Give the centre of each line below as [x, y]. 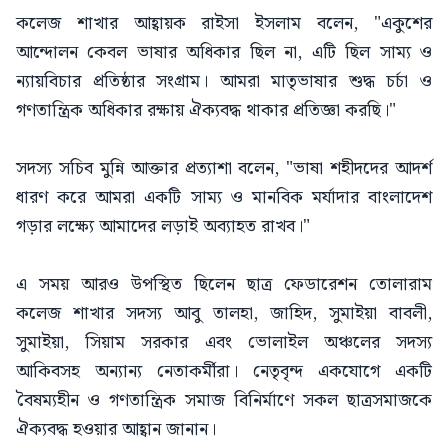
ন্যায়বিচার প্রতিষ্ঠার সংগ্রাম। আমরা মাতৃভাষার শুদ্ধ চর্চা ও [224, 81]
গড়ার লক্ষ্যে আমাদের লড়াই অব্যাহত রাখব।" [163, 226]
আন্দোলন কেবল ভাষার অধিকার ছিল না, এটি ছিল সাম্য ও [224, 52]
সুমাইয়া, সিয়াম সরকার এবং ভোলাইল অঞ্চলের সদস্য [224, 342]
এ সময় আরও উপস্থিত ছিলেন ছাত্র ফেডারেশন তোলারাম [224, 284]
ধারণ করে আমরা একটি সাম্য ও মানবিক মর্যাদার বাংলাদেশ [224, 197]
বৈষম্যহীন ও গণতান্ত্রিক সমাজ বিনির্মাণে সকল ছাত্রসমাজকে [224, 400]
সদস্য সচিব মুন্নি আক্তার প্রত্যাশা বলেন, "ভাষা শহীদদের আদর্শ [224, 168]
